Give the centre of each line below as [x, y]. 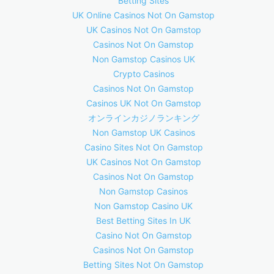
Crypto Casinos [143, 74]
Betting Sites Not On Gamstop [143, 265]
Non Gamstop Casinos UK [143, 59]
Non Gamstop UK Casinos [143, 132]
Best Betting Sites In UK [143, 220]
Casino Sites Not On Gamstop [143, 147]
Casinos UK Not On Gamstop [143, 103]
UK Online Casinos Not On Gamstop [143, 15]
